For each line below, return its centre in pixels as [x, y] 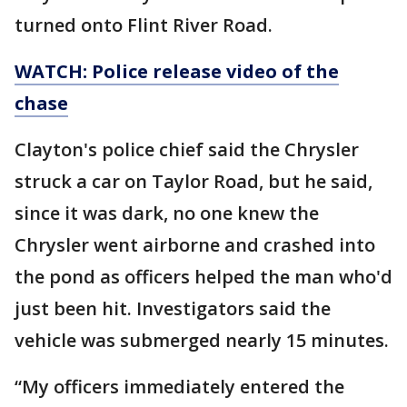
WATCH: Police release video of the [177, 71]
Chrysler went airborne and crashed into [195, 245]
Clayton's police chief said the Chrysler [187, 149]
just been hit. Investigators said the [173, 308]
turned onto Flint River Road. [146, 25]
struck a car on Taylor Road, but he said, [194, 181]
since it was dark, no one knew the [167, 213]
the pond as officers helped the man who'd [203, 277]
